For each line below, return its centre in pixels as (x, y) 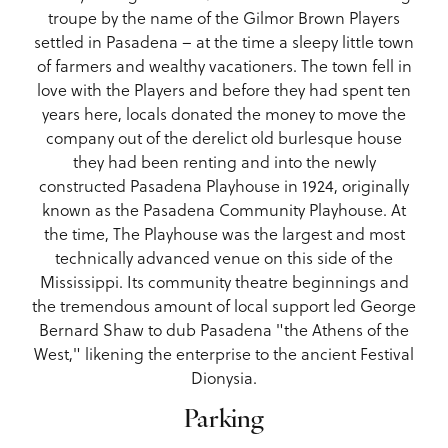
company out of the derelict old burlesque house (224, 136)
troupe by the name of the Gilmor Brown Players (224, 16)
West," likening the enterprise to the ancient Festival (224, 352)
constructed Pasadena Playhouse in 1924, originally (224, 184)
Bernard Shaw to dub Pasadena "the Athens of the (224, 328)
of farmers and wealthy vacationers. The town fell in (224, 64)
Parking (224, 420)
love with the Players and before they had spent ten (224, 88)
